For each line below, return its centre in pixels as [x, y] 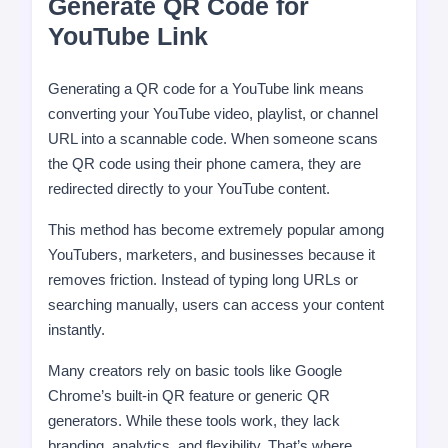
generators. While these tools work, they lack [194, 420]
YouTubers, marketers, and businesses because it [211, 254]
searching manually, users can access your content [216, 304]
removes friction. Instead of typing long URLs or [203, 279]
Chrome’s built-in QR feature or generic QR [189, 395]
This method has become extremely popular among [216, 229]
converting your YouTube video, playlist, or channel [213, 113]
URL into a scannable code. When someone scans [213, 138]
